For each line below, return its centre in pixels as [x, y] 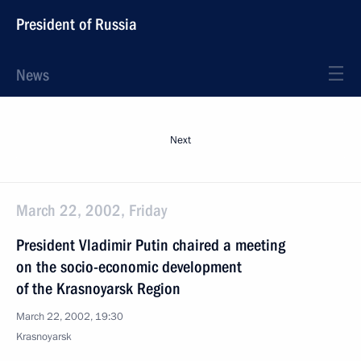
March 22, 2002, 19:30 [70, 317]
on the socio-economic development [129, 267]
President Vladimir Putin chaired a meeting [151, 245]
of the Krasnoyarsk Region [98, 288]
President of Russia [77, 24]
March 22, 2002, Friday [91, 210]
